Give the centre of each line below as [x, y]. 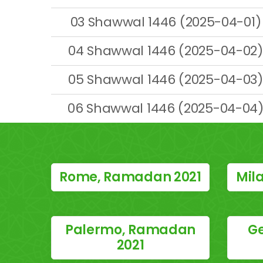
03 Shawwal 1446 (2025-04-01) [166, 22]
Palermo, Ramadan [130, 230]
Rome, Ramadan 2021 [130, 177]
